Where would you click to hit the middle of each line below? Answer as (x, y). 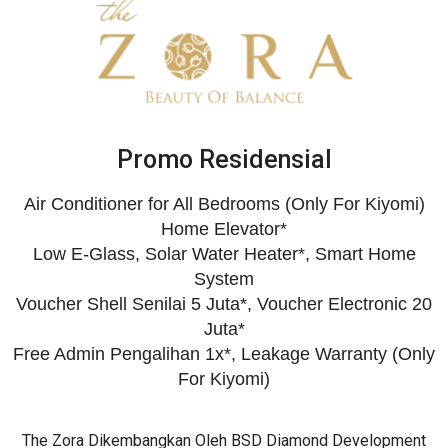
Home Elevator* (224, 229)
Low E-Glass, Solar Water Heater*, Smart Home (224, 254)
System (224, 279)
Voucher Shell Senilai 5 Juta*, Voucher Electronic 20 (224, 304)
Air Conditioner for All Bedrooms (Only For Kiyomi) (224, 204)
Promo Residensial (224, 160)
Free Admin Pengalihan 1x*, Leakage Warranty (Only (224, 354)
